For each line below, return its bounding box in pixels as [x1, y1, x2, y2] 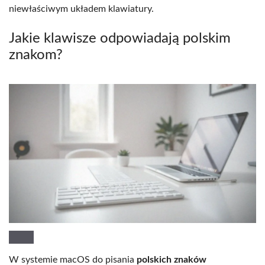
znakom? [9, 47, 63, 62]
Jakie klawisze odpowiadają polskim [9, 31, 231, 46]
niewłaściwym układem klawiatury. [9, 4, 154, 14]
